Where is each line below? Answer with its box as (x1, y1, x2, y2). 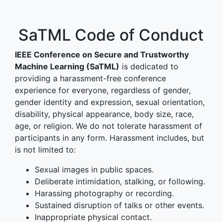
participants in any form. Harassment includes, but (15, 133, 204, 143)
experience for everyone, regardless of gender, (15, 85, 191, 95)
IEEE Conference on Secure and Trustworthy (15, 50, 189, 59)
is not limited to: (15, 145, 76, 155)
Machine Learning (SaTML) (15, 61, 119, 71)
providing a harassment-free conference (15, 73, 166, 83)
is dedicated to (119, 61, 178, 71)
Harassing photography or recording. (35, 188, 174, 198)
